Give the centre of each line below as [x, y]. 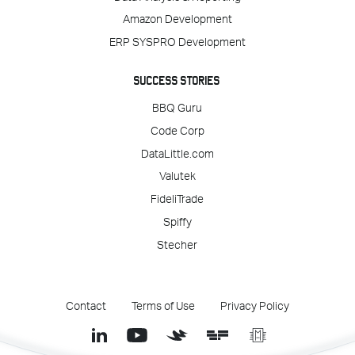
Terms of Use [163, 306]
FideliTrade [177, 200]
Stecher [177, 245]
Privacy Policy [254, 306]
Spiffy [177, 222]
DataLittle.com [177, 154]
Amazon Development [177, 20]
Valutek [177, 177]
